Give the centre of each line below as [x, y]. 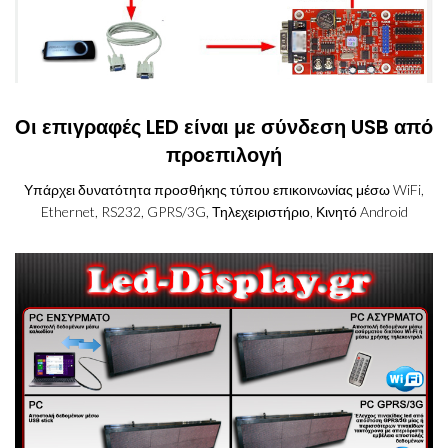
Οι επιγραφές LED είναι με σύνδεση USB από [224, 126]
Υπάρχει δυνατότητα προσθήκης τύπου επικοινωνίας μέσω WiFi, [224, 189]
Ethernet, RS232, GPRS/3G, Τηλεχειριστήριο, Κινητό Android [224, 211]
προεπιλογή [224, 154]
